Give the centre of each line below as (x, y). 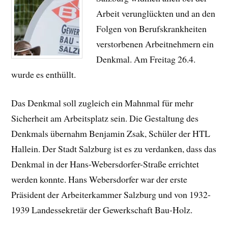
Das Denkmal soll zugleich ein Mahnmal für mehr (103, 103)
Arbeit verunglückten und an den (156, 13)
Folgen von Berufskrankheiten (152, 28)
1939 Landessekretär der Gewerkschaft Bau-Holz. (102, 210)
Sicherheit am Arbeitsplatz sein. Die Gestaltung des (105, 118)
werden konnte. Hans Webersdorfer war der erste (99, 179)
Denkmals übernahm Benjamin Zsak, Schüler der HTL (111, 134)
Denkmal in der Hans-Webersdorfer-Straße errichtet (105, 164)
